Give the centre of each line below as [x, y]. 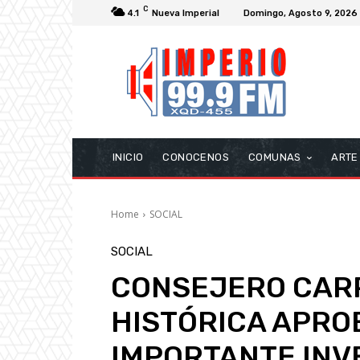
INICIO [128, 157]
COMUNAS [275, 157]
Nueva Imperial [186, 13]
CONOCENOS [196, 157]
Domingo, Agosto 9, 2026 [301, 13]
